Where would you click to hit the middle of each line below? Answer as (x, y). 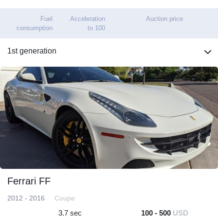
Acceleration (88, 19)
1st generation (32, 51)
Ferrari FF (29, 181)
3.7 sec (70, 213)
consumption (35, 28)
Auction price (164, 19)
